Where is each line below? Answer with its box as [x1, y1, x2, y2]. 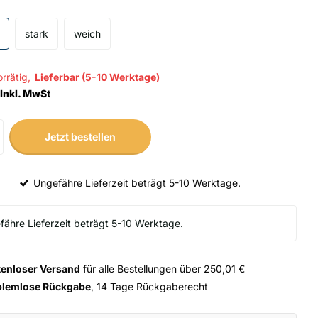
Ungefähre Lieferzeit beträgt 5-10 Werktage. [31, 177, 241, 190]
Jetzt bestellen [45, 131, 116, 143]
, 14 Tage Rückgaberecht [91, 280, 209, 292]
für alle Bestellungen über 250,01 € [80, 262, 246, 275]
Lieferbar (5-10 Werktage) [35, 71, 160, 84]
